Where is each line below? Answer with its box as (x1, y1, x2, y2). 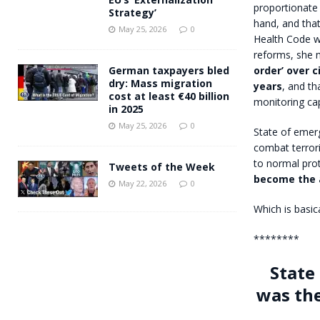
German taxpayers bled (109, 63, 229, 77)
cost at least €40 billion (109, 89, 229, 103)
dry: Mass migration (109, 76, 212, 90)
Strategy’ (109, 5, 156, 19)
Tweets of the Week (109, 159, 215, 174)
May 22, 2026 (119, 177, 166, 189)
